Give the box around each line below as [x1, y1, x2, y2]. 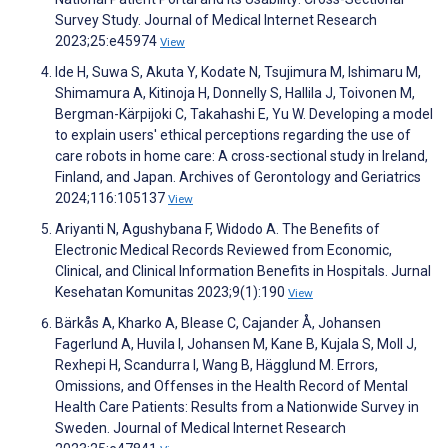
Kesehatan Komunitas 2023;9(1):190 [55, 284, 288, 301]
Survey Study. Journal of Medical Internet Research [55, 12, 377, 29]
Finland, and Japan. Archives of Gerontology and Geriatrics [55, 169, 421, 186]
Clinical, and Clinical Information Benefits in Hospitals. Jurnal [55, 263, 431, 280]
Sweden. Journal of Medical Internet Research [55, 420, 346, 437]
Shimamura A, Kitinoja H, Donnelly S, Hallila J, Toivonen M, [55, 85, 415, 102]
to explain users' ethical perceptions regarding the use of [55, 127, 411, 144]
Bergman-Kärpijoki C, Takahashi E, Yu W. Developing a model [55, 106, 433, 123]
